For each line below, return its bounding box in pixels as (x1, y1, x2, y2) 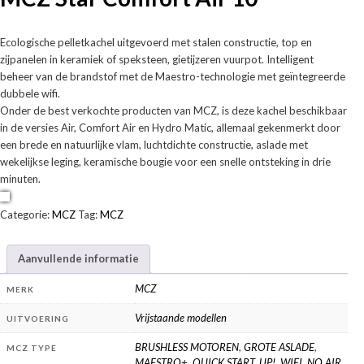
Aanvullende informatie (18, 252, 139, 266)
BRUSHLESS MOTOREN (135, 340, 239, 353)
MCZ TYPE (6, 342, 57, 353)
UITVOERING (6, 313, 69, 323)
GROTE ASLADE (244, 340, 314, 353)
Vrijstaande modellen (135, 310, 227, 324)
